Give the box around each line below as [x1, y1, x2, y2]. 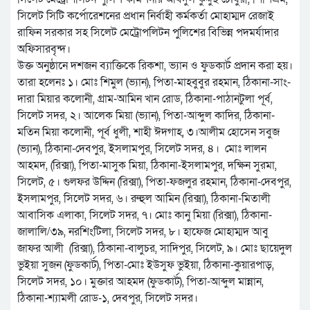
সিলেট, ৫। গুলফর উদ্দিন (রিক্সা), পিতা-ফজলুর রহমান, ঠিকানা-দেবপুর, [17, 174, 291, 190]
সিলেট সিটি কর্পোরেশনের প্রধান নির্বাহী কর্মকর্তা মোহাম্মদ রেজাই [17, 8, 274, 24]
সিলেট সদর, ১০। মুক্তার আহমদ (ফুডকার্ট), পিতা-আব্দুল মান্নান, [17, 274, 264, 290]
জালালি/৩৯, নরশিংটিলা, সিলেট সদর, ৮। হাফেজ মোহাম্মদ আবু [17, 224, 268, 240]
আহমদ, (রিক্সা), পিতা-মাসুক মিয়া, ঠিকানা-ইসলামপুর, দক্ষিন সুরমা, [17, 158, 277, 174]
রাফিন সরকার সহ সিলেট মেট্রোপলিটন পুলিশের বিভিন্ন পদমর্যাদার [17, 25, 279, 41]
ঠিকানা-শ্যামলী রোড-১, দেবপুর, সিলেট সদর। [17, 291, 198, 307]
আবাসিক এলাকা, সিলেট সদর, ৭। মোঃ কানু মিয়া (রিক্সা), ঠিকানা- [17, 208, 272, 224]
